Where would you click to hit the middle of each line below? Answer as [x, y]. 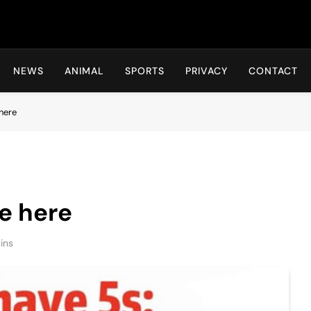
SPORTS [145, 71]
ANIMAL [84, 71]
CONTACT [273, 71]
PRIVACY [207, 71]
